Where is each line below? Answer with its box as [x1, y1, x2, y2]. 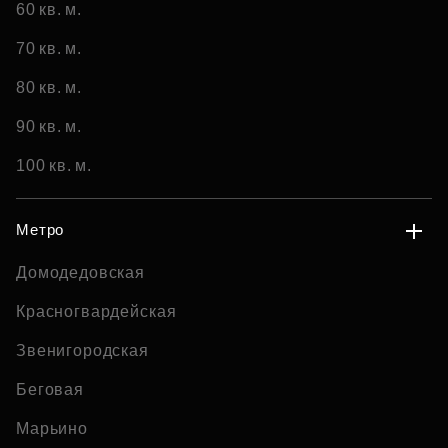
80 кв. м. [16, 79, 83, 96]
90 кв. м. [16, 118, 83, 135]
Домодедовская [16, 264, 146, 281]
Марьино [16, 420, 88, 437]
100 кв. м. [16, 157, 92, 174]
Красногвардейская [16, 303, 177, 320]
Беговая [16, 381, 84, 398]
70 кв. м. [16, 40, 83, 57]
